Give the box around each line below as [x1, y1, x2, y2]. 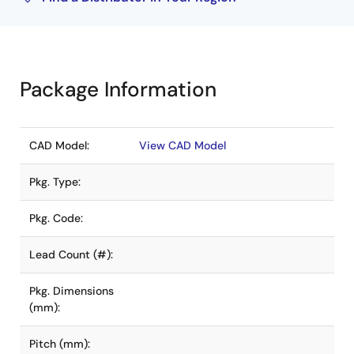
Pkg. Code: [29, 211, 83, 225]
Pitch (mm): [29, 337, 90, 351]
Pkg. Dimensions [29, 284, 114, 298]
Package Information [20, 76, 217, 103]
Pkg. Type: [29, 175, 81, 189]
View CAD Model [139, 138, 226, 153]
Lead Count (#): [29, 247, 113, 262]
